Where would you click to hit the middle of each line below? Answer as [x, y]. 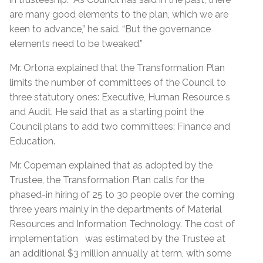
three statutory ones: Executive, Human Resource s [120, 97]
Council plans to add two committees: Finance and [120, 126]
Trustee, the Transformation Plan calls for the [107, 180]
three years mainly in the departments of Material [116, 209]
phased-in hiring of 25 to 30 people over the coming [122, 194]
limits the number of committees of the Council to [118, 82]
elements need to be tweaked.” [77, 43]
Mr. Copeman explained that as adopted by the [111, 165]
